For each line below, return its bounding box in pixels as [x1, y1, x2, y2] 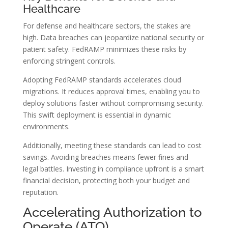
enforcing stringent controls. [22, 56, 116, 66]
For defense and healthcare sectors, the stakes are [22, 21, 191, 31]
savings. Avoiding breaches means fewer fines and [22, 152, 188, 162]
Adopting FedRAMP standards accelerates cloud [22, 75, 181, 85]
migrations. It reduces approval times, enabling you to [22, 87, 200, 97]
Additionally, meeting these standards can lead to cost [22, 140, 202, 151]
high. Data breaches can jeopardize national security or [22, 33, 204, 43]
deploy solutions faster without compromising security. [22, 98, 204, 108]
